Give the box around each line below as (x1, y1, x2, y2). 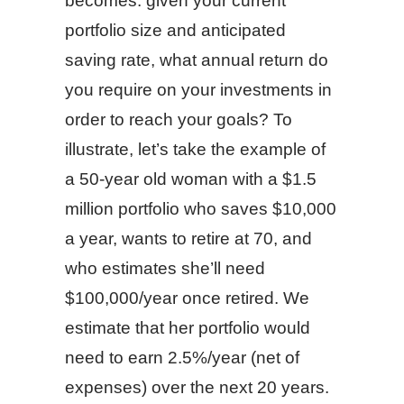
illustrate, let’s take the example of (65, 140, 326, 159)
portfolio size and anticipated (65, 21, 286, 40)
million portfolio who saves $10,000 (65, 199, 336, 218)
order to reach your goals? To (65, 110, 292, 129)
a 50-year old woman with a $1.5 (65, 170, 317, 188)
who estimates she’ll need (65, 259, 265, 278)
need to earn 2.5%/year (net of (65, 348, 299, 367)
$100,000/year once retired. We (65, 289, 309, 308)
